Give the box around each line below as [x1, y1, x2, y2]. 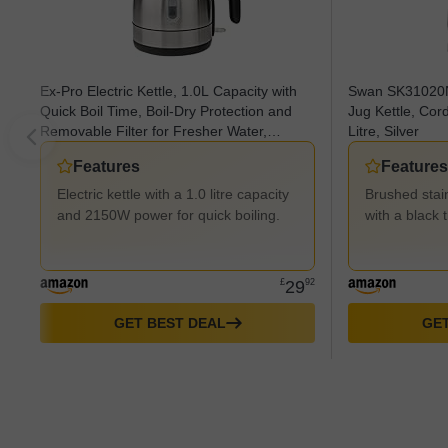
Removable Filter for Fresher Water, [40, 123, 267, 139]
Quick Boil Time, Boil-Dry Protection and [40, 103, 292, 119]
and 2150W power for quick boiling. [57, 207, 280, 223]
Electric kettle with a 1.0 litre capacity [57, 186, 289, 202]
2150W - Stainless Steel [40, 143, 191, 159]
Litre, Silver [348, 123, 419, 139]
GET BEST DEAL [113, 315, 226, 331]
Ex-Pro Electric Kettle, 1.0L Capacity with [40, 83, 297, 99]
